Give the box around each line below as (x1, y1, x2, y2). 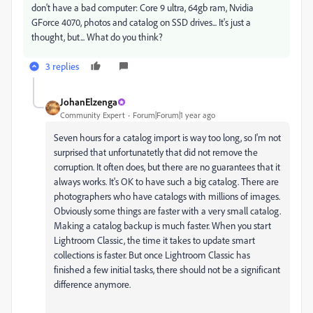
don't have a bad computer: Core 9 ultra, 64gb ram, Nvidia (31, 1, 254, 13)
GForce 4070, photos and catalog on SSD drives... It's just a (31, 16, 251, 28)
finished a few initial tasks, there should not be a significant (54, 263, 280, 275)
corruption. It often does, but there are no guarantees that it (54, 161, 280, 173)
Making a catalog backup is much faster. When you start (54, 219, 271, 231)
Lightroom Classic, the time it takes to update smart (54, 234, 255, 246)
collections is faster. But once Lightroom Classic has (54, 249, 250, 261)
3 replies (45, 60, 79, 72)
